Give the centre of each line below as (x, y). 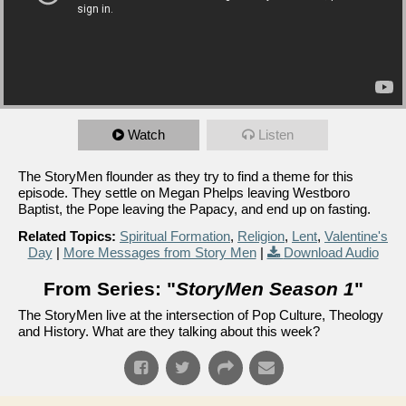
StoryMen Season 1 (265, 288)
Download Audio (331, 252)
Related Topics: (67, 236)
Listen (275, 134)
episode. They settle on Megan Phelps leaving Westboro (184, 192)
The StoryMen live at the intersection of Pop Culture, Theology (201, 314)
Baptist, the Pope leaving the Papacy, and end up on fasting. (194, 208)
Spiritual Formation (175, 236)
